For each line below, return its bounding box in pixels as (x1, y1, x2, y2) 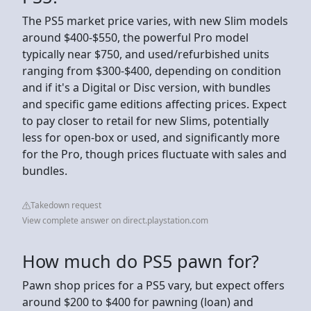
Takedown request (31, 199, 101, 211)
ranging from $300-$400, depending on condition (22, 62, 281, 78)
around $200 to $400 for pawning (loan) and (22, 294, 253, 310)
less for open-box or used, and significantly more (22, 129, 280, 145)
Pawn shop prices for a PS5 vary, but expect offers (22, 277, 285, 293)
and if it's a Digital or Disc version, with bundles (22, 79, 271, 95)
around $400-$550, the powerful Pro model (22, 29, 249, 45)
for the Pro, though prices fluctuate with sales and (22, 146, 287, 162)
